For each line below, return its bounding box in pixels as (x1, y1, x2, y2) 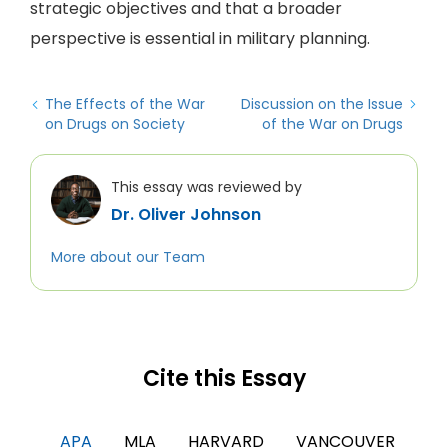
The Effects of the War (45, 94, 205, 114)
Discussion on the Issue (241, 94, 403, 114)
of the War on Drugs (262, 114, 403, 134)
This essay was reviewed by (111, 177, 302, 197)
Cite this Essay (142, 363, 306, 394)
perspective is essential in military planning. (30, 27, 370, 50)
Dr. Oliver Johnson (111, 203, 261, 226)
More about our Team (51, 247, 205, 267)
